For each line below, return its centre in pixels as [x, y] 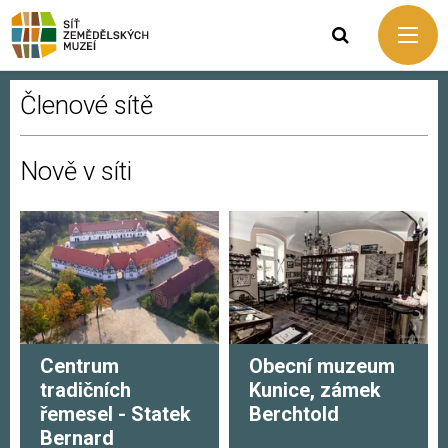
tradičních [85, 390]
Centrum [79, 366]
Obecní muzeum [322, 366]
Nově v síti [76, 171]
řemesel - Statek [115, 414]
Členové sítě [86, 105]
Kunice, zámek [315, 390]
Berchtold [294, 414]
